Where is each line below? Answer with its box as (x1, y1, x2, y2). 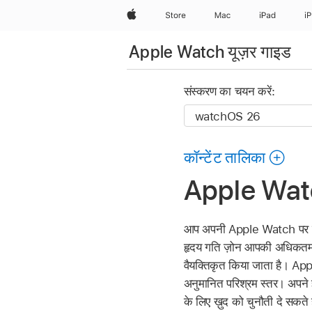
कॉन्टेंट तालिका (183, 148, 266, 167)
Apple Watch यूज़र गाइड (129, 41, 292, 62)
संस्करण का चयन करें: (183, 84, 275, 99)
